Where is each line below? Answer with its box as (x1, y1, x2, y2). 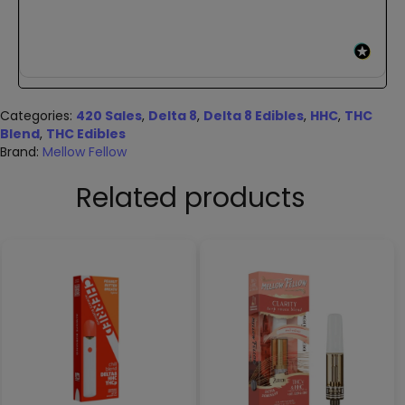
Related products (76, 178, 306, 217)
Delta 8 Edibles (203, 106, 304, 125)
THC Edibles (46, 124, 126, 143)
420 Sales (76, 106, 142, 125)
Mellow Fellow (42, 142, 127, 161)
